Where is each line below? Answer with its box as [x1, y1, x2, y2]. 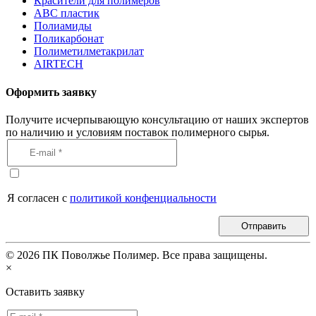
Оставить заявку [6, 285, 85, 298]
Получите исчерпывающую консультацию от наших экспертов [6, 113, 309, 126]
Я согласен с [7, 191, 70, 204]
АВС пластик [34, 7, 99, 20]
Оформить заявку [6, 85, 97, 98]
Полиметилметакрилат [34, 45, 144, 58]
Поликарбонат [34, 32, 104, 45]
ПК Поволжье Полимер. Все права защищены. [39, 248, 267, 261]
